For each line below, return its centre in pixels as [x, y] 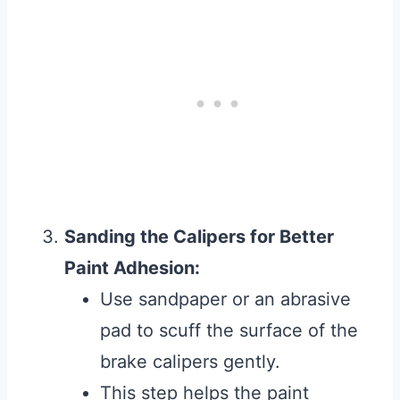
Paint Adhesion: [132, 268]
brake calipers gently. [190, 362]
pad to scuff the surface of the [229, 331]
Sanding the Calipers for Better [199, 237]
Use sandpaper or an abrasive [225, 300]
